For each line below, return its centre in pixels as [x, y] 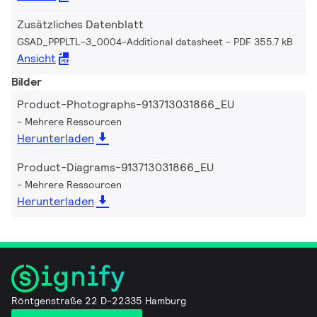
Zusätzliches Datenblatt [80, 24]
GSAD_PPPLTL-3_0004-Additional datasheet [120, 42]
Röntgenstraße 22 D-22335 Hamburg [99, 300]
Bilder [27, 82]
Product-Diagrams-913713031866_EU [115, 167]
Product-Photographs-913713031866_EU [126, 104]
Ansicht [36, 58]
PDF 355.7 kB [263, 42]
